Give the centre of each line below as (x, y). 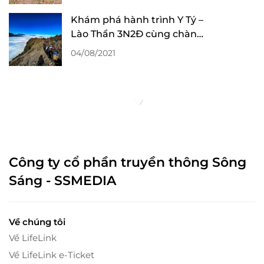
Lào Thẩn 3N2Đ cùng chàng (137, 34)
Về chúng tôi (37, 222)
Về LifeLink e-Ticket (52, 255)
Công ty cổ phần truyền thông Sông (128, 162)
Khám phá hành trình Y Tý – (137, 20)
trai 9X (86, 48)
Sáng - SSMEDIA (62, 181)
